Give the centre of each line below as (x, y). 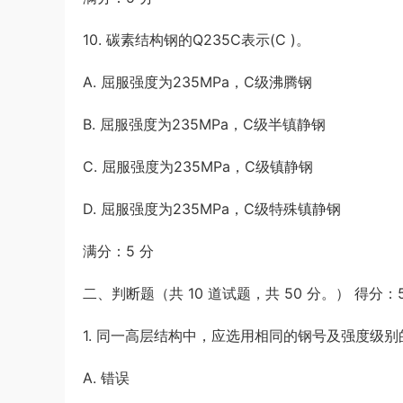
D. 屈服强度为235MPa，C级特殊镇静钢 (212, 209)
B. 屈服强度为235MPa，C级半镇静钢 (204, 124)
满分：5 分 (118, 251)
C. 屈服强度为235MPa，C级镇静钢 (198, 166)
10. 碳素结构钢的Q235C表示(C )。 (197, 40)
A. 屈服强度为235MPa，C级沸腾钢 (197, 82)
